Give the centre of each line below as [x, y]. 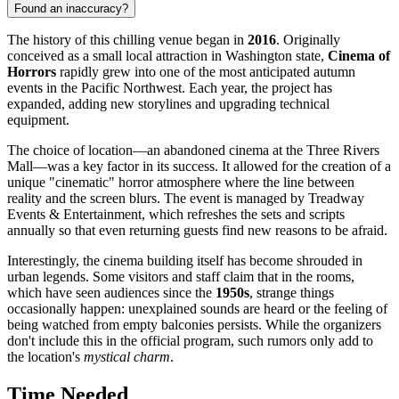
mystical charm [127, 357]
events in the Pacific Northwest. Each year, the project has [170, 88]
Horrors [32, 72]
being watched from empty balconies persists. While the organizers [194, 325]
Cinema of [359, 56]
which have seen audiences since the [111, 293]
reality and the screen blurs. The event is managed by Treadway [186, 199]
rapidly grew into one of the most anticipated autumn [206, 72]
